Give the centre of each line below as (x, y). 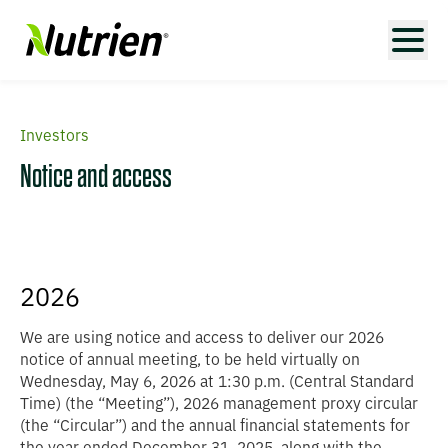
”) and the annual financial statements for (262, 425)
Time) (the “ (62, 403)
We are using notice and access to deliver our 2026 (202, 337)
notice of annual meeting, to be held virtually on (190, 359)
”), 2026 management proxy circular (290, 403)
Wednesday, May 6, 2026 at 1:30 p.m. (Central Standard (217, 381)
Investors (54, 135)
